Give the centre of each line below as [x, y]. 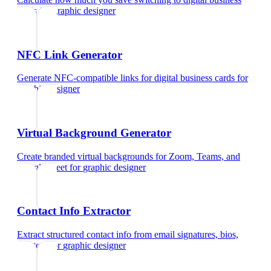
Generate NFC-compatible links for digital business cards [126, 78]
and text [32, 246]
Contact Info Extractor [74, 211]
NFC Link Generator [70, 54]
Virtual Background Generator [94, 132]
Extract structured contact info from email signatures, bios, [128, 235]
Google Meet [42, 167]
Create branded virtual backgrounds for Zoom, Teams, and [129, 156]
